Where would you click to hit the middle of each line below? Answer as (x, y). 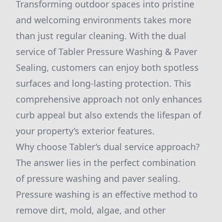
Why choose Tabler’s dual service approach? (108, 147)
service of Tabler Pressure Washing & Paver (107, 52)
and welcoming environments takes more (104, 20)
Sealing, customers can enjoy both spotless (107, 67)
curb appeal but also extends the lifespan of (109, 115)
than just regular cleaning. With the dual (101, 36)
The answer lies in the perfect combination (106, 163)
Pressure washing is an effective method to (107, 194)
